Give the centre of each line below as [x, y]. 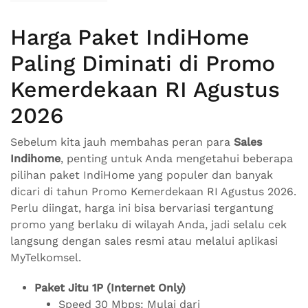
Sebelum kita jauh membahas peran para [122, 142]
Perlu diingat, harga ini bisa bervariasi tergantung [142, 208]
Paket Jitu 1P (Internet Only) [110, 288]
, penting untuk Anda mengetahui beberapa [177, 159]
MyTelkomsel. [46, 258]
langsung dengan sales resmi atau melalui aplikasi [144, 241]
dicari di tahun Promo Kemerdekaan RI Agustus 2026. [153, 192]
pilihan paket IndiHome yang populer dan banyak [142, 175]
